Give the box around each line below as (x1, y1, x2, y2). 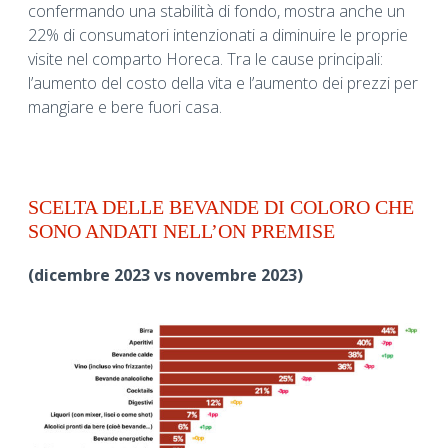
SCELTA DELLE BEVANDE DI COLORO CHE (28, 196, 414, 219)
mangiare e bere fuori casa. (28, 96, 222, 119)
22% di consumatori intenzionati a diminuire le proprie (28, 24, 408, 47)
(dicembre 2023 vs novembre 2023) (28, 264, 303, 287)
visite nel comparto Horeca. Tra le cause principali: (28, 48, 383, 71)
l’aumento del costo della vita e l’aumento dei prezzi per (28, 72, 418, 95)
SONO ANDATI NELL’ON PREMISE (28, 220, 335, 243)
